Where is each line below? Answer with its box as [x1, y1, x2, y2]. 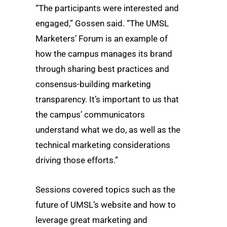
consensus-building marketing [35, 79, 151, 90]
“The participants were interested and [35, 3, 179, 14]
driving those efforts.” [35, 155, 118, 166]
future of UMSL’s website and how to [35, 199, 176, 210]
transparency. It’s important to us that [35, 94, 179, 105]
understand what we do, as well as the [35, 125, 180, 135]
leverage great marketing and [35, 214, 147, 225]
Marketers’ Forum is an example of [35, 33, 168, 44]
